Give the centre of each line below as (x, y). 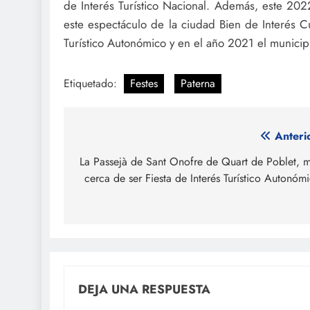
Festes (144, 83)
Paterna (198, 83)
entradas (111, 189)
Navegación (123, 139)
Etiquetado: (92, 83)
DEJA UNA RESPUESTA (144, 289)
